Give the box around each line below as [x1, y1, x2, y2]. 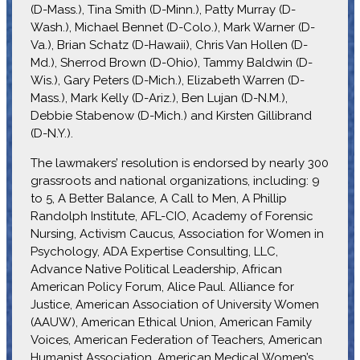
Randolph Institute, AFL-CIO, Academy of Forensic [30, 208, 313, 223]
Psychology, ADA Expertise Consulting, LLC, [30, 243, 278, 259]
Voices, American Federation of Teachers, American [30, 332, 322, 347]
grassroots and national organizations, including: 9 [30, 173, 320, 188]
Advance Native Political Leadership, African [30, 261, 282, 276]
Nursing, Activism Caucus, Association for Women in [30, 226, 324, 241]
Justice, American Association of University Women [30, 297, 319, 312]
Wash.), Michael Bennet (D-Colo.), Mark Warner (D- [30, 19, 315, 35]
